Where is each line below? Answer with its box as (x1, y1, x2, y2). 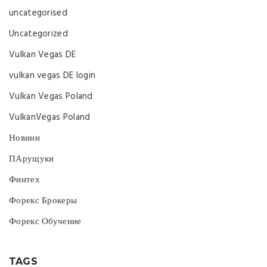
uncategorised (9, 5, 67, 20)
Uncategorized (9, 26, 68, 41)
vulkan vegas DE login (9, 68, 96, 83)
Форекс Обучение (9, 214, 82, 229)
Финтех (9, 172, 40, 187)
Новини (9, 131, 40, 145)
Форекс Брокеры (9, 193, 77, 208)
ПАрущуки (9, 151, 54, 166)
